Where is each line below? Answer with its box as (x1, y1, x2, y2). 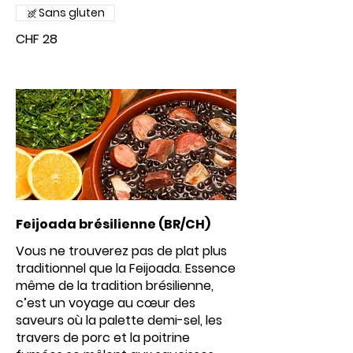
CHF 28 (16, 30, 58, 48)
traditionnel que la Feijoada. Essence (16, 259, 236, 277)
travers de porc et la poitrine (16, 329, 190, 347)
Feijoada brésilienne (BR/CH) (16, 215, 210, 233)
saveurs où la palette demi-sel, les (16, 311, 222, 329)
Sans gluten (39, 5, 105, 20)
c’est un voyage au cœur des (16, 294, 195, 312)
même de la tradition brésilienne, (16, 277, 214, 295)
